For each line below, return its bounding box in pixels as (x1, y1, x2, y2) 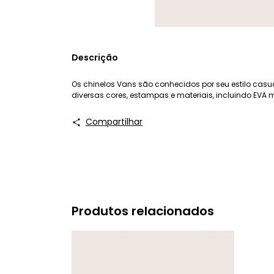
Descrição (72, 51, 118, 64)
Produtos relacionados (72, 202, 214, 220)
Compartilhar (85, 116, 143, 128)
